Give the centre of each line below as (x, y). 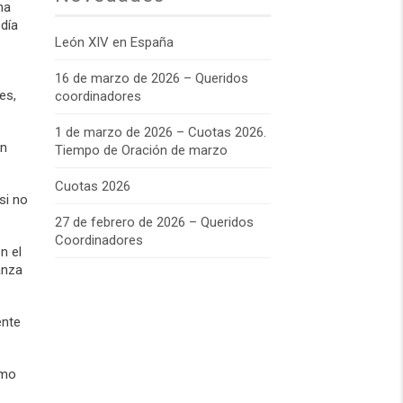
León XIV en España (114, 42)
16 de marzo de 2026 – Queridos (152, 78)
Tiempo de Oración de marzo (141, 150)
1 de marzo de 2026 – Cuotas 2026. (161, 132)
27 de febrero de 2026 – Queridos (154, 222)
